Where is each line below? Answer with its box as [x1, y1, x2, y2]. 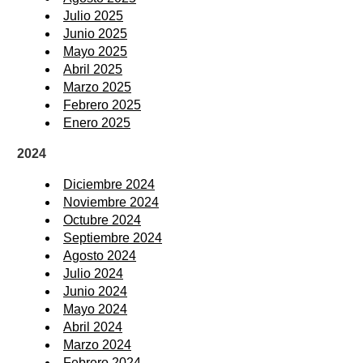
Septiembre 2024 [63, 230, 162, 245]
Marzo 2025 [63, 79, 131, 94]
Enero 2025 [63, 115, 130, 130]
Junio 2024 [63, 284, 127, 298]
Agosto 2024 [63, 248, 136, 263]
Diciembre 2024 [63, 177, 155, 191]
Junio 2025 [63, 26, 127, 41]
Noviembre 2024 [63, 194, 159, 209]
